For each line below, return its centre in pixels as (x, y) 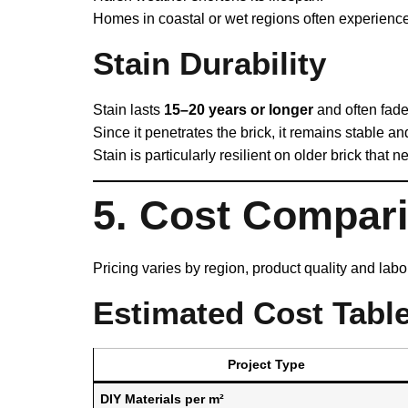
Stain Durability (209, 64)
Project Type (266, 365)
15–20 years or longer (239, 110)
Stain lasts (128, 110)
